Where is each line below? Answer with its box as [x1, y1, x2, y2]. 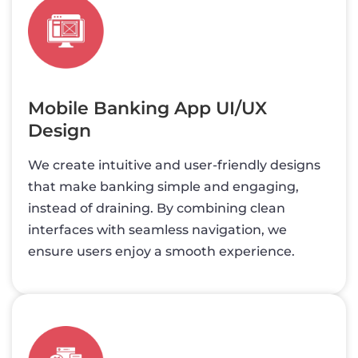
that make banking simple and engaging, [28, 179, 299, 194]
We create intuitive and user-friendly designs [28, 157, 320, 173]
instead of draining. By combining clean [28, 201, 285, 216]
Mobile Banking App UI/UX [28, 97, 267, 119]
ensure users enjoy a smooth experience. [28, 244, 295, 259]
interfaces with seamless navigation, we [28, 222, 287, 237]
